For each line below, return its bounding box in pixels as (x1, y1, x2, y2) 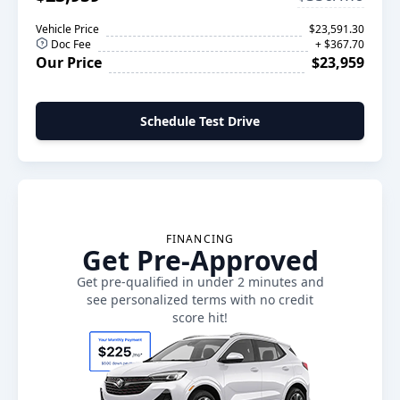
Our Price (36, 53, 102, 72)
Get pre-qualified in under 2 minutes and (76, 273, 324, 290)
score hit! (172, 309, 228, 326)
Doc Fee (48, 37, 91, 52)
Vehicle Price (36, 21, 99, 37)
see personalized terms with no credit (87, 291, 313, 308)
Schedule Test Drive (140, 112, 260, 129)
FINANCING (165, 231, 235, 246)
